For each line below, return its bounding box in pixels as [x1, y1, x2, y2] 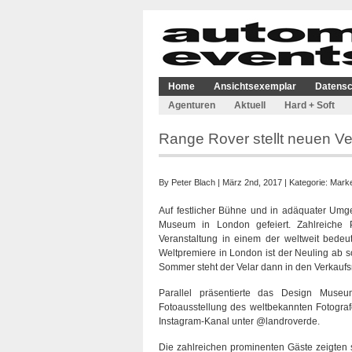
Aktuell [234, 100, 266, 111]
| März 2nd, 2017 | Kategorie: [215, 178, 330, 187]
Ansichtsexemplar [214, 81, 296, 92]
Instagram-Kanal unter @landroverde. [159, 316, 320, 327]
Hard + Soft [284, 100, 335, 111]
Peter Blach [171, 178, 215, 187]
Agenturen [168, 100, 215, 111]
